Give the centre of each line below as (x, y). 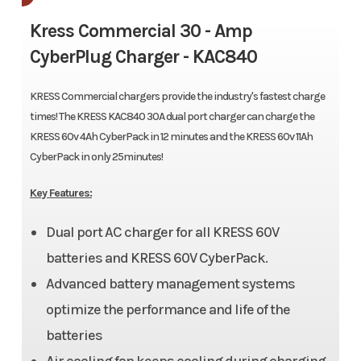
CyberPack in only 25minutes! (96, 156)
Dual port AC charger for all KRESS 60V (162, 232)
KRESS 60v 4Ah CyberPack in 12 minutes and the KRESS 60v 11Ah (171, 136)
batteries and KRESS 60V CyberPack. (156, 257)
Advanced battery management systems (170, 283)
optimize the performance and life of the (168, 309)
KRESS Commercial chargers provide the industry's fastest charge (177, 96)
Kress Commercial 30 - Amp (141, 31)
